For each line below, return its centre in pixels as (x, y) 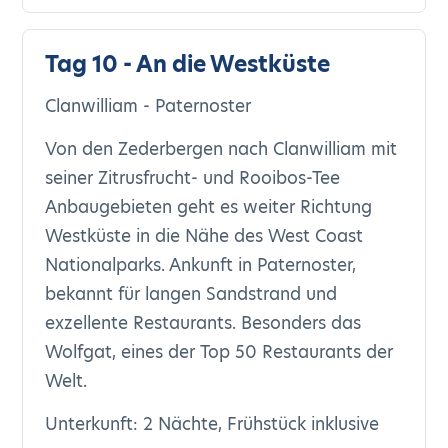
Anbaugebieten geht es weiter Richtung (209, 207)
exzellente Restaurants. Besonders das (203, 323)
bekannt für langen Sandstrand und (191, 294)
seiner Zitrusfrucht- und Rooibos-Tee (193, 178)
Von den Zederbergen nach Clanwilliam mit (221, 149)
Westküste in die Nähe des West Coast (204, 236)
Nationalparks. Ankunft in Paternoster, (201, 265)
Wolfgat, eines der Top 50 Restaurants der (219, 352)
